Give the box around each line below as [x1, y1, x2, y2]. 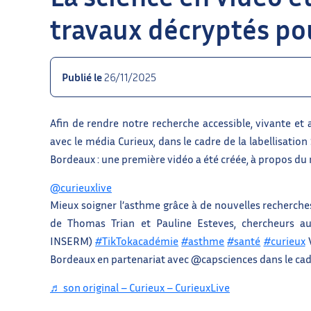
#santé [227, 233, 261, 248]
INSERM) [50, 233, 96, 248]
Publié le [62, 69, 104, 84]
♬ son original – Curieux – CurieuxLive [50, 280, 230, 294]
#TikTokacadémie [95, 233, 179, 248]
